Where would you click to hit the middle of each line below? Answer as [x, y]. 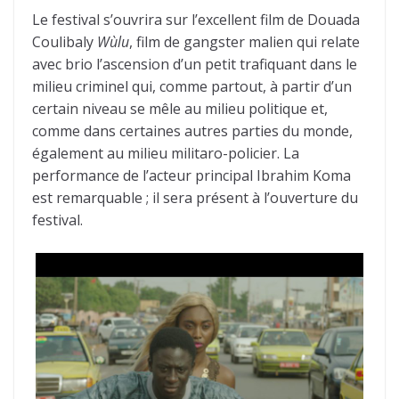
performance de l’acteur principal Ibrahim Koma [191, 175]
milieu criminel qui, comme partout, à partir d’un [192, 86]
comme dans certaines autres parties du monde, [192, 130]
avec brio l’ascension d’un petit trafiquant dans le [195, 64]
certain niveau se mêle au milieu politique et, [180, 108]
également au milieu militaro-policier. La [166, 153]
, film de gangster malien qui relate [244, 41]
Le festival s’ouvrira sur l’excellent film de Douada [196, 19]
